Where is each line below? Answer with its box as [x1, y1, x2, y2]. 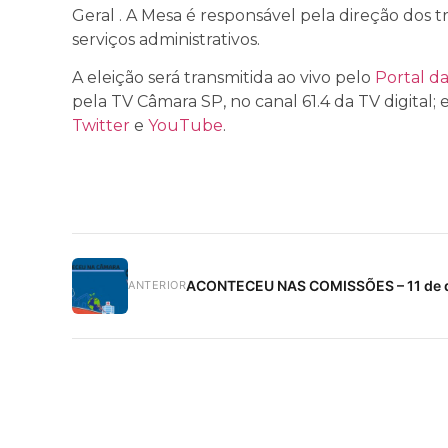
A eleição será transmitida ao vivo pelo [72, 68, 375, 88]
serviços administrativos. [72, 29, 260, 49]
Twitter [72, 116, 130, 136]
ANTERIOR [128, 277, 186, 292]
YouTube [148, 116, 223, 136]
